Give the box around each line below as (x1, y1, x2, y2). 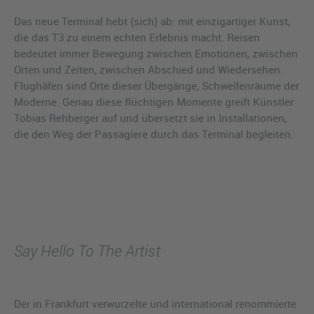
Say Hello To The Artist (14, 240, 161, 261)
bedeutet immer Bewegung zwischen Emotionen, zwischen (14, 46, 298, 60)
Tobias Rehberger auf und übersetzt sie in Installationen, (14, 110, 287, 125)
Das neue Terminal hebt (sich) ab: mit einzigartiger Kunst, (14, 13, 290, 28)
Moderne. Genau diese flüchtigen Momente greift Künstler (14, 94, 294, 109)
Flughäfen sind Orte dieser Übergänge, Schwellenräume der (14, 78, 299, 93)
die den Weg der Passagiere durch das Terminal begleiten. (14, 126, 294, 141)
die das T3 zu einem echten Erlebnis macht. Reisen (14, 29, 260, 44)
